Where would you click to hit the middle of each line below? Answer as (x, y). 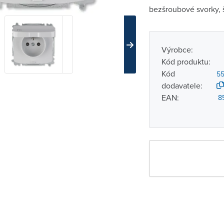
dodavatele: (182, 85)
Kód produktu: (186, 61)
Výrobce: (177, 49)
